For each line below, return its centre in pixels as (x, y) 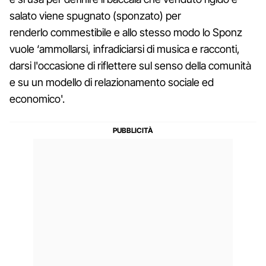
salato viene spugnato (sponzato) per (95, 15)
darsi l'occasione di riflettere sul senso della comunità (130, 65)
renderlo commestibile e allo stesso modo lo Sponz (126, 32)
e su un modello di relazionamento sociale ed (112, 82)
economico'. (37, 99)
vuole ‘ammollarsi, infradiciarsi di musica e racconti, (125, 49)
